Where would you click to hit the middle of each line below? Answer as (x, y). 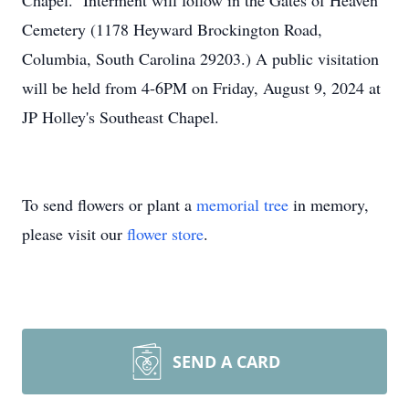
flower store (165, 234)
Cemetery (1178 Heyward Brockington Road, (172, 29)
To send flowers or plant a (109, 204)
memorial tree (242, 204)
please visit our (74, 234)
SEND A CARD (226, 362)
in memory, (329, 204)
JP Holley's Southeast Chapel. (121, 117)
